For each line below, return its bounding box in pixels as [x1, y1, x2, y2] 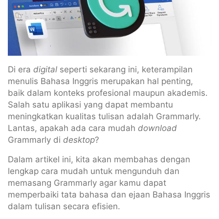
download [138, 123, 177, 133]
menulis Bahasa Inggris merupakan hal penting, [8, 76, 193, 86]
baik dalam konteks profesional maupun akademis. [8, 88, 208, 98]
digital [33, 64, 60, 74]
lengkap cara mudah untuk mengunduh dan [8, 166, 179, 176]
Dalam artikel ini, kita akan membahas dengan [8, 154, 190, 164]
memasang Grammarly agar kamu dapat [8, 177, 166, 188]
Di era [8, 64, 33, 74]
